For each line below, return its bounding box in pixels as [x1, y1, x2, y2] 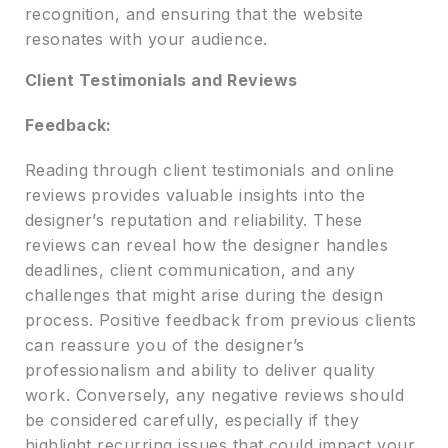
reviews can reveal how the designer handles [24, 235, 389, 256]
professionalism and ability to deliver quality [24, 360, 376, 381]
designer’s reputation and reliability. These [24, 210, 363, 231]
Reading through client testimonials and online [24, 160, 395, 181]
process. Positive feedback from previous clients [24, 310, 417, 331]
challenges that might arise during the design [24, 285, 384, 306]
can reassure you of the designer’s [24, 335, 305, 356]
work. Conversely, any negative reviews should [24, 385, 405, 406]
